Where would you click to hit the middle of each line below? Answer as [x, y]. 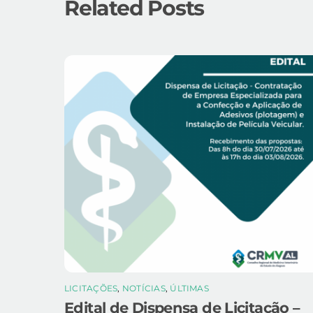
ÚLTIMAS [189, 288]
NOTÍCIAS [144, 288]
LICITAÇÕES [91, 288]
